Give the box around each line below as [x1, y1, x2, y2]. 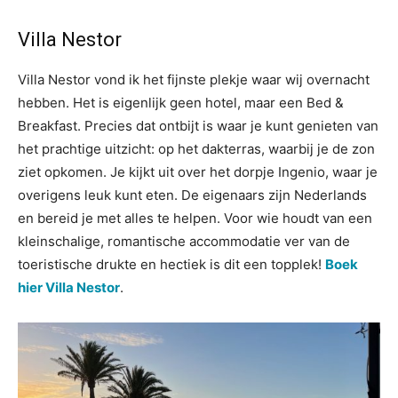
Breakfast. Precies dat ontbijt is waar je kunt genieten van [18, 117, 378, 134]
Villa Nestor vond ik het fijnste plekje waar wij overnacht [18, 71, 370, 88]
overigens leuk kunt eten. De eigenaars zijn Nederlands [18, 187, 367, 203]
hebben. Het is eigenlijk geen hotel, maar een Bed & [18, 94, 344, 111]
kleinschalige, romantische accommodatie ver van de [18, 233, 350, 250]
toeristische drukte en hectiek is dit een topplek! [18, 256, 325, 273]
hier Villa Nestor [18, 279, 120, 296]
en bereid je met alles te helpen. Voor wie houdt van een [18, 210, 372, 227]
